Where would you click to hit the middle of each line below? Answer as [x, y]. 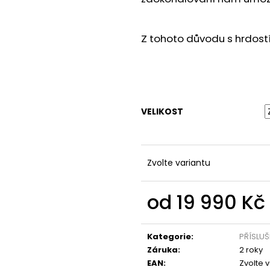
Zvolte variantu [179, 163]
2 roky [251, 250]
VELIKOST [162, 112]
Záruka [162, 250]
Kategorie [169, 237]
